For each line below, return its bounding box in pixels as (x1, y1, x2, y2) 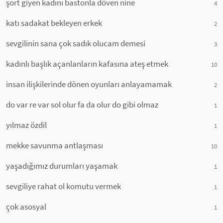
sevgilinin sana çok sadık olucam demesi (6, 38, 145, 49)
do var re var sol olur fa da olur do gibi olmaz (6, 99, 158, 110)
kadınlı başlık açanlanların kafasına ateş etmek (6, 58, 168, 69)
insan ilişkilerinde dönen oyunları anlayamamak (6, 79, 172, 90)
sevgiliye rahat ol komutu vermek (6, 181, 121, 192)
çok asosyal (6, 201, 46, 212)
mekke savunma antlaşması (6, 140, 103, 151)
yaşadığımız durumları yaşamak (6, 160, 117, 171)
